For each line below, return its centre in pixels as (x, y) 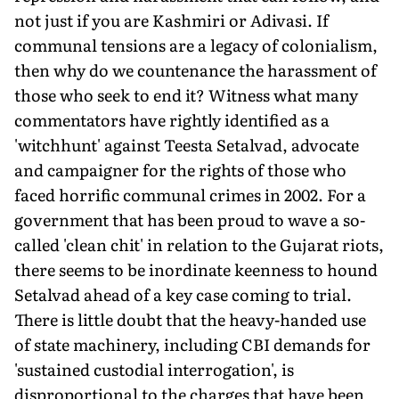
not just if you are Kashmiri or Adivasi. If (171, 20)
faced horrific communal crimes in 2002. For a (190, 194)
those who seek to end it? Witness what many (186, 94)
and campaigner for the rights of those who (180, 169)
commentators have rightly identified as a (172, 119)
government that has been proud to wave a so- (190, 219)
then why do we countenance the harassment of (195, 69)
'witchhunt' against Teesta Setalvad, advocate (187, 144)
